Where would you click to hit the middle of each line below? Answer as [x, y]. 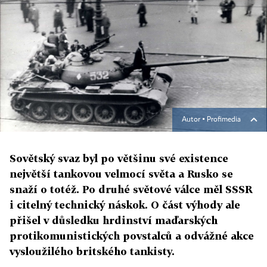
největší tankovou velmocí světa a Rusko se [121, 174]
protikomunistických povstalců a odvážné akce [132, 236]
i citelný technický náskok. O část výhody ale [125, 205]
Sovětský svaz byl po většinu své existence [119, 158]
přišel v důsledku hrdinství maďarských [114, 220]
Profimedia [224, 120]
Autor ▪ [194, 120]
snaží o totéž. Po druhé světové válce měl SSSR [131, 189]
